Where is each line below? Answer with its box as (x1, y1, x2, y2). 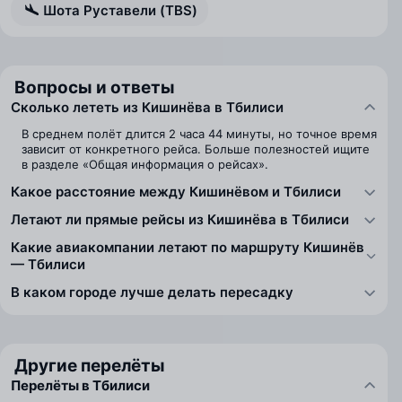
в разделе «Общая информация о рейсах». (22, 157, 268, 171)
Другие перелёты (14, 355, 165, 376)
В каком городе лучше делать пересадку (11, 284, 293, 301)
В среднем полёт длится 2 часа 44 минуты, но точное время (22, 127, 377, 141)
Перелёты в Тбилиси (11, 377, 150, 394)
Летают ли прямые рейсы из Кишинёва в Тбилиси (11, 211, 349, 228)
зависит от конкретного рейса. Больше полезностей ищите (22, 142, 370, 156)
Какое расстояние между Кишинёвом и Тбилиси (11, 183, 341, 200)
